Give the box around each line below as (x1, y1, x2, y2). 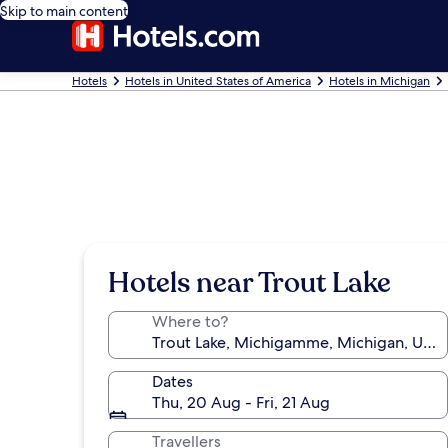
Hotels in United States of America (125, 73, 311, 89)
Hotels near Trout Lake (108, 264, 391, 302)
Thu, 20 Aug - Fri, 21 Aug (152, 392, 330, 413)
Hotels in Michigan (329, 73, 430, 89)
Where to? (152, 311, 228, 332)
